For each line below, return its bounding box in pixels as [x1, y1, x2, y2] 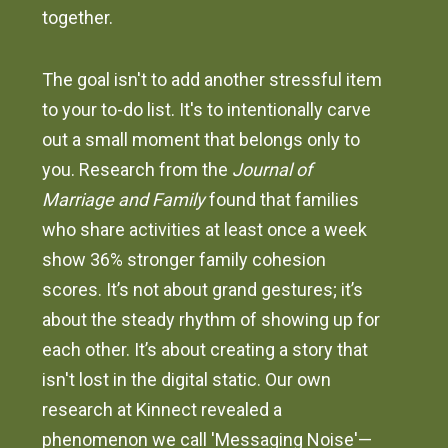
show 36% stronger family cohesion [42, 249, 327, 271]
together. [42, 7, 114, 29]
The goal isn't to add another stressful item [42, 69, 383, 91]
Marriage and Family [42, 189, 206, 211]
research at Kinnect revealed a [42, 399, 283, 421]
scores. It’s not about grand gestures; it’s [42, 279, 364, 301]
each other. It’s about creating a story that [42, 339, 369, 361]
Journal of [232, 159, 313, 181]
